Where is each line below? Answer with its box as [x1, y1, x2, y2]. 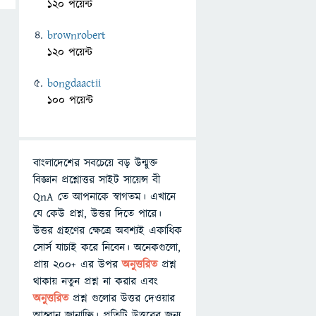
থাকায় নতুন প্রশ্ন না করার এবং [33, 274, 158, 289]
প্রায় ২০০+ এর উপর [33, 257, 122, 272]
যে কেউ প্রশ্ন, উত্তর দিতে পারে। [33, 206, 162, 221]
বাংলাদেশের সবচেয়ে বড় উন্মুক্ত [33, 155, 157, 171]
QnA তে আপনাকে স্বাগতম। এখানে [33, 189, 176, 205]
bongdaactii [47, 75, 101, 91]
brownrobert [47, 28, 106, 43]
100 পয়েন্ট [47, 92, 93, 108]
